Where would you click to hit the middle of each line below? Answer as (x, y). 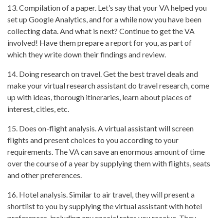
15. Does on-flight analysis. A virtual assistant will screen (100, 128)
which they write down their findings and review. (87, 54)
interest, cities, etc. (38, 109)
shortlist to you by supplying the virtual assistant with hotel (105, 206)
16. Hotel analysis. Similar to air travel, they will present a (101, 195)
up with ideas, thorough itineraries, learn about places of (100, 97)
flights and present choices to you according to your (93, 140)
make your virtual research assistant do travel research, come (108, 86)
